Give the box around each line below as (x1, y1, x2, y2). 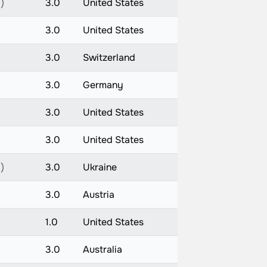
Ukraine (82, 161, 117, 173)
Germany (82, 79, 123, 91)
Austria (82, 188, 114, 201)
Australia (82, 243, 122, 256)
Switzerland (82, 51, 135, 64)
